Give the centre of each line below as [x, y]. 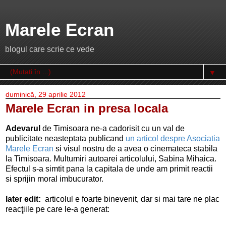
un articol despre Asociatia [173, 138]
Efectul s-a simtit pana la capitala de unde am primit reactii [109, 168]
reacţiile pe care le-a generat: [58, 209]
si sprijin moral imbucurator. [54, 179]
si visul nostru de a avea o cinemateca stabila [135, 148]
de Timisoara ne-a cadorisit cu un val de [112, 128]
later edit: [23, 199]
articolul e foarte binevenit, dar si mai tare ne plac [130, 199]
